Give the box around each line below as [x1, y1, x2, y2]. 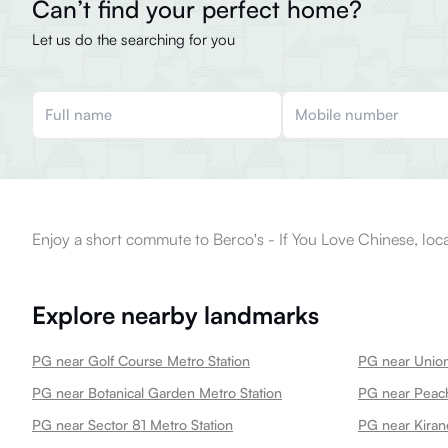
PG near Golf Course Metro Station [32, 352, 250, 369]
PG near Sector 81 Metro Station [32, 416, 233, 433]
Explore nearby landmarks [32, 300, 319, 330]
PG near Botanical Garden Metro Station [32, 384, 282, 401]
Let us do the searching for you [32, 30, 235, 49]
